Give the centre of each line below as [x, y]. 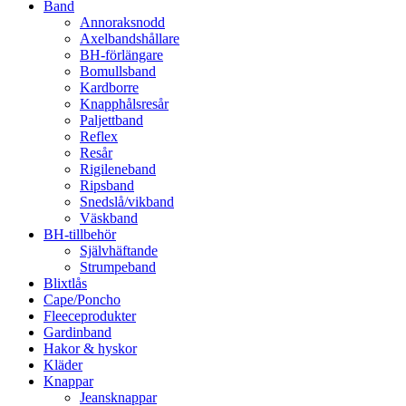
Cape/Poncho [82, 300]
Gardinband [77, 333]
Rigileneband [118, 169]
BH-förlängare [121, 55]
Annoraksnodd [122, 23]
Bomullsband [118, 72]
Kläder [63, 365]
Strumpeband [118, 267]
